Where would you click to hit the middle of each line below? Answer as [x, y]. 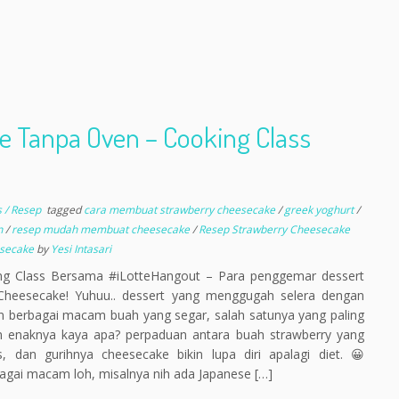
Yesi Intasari [81, 249]
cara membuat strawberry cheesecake [180, 210]
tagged [63, 210]
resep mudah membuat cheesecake [102, 229]
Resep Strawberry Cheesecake [274, 229]
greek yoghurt [320, 210]
